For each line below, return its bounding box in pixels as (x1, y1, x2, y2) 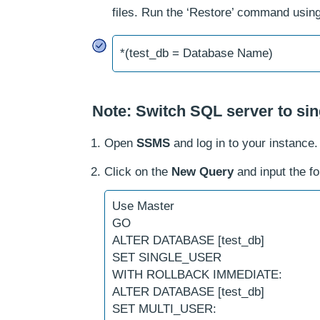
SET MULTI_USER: (112, 302, 216, 316)
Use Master (112, 199, 174, 213)
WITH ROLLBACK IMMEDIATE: (112, 268, 282, 281)
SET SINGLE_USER (112, 251, 221, 264)
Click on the (104, 165, 171, 179)
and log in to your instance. (170, 136, 318, 150)
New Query (171, 165, 234, 179)
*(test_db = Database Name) (120, 46, 273, 60)
